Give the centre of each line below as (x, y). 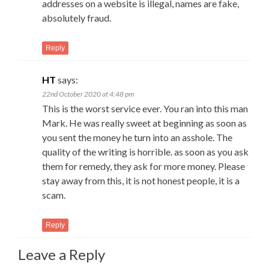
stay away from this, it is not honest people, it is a (141, 180)
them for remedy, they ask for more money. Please (144, 166)
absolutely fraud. (77, 17)
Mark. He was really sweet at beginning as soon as (144, 122)
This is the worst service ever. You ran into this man (145, 108)
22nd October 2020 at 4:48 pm (88, 94)
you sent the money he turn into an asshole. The (137, 137)
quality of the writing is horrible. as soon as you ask (145, 151)
